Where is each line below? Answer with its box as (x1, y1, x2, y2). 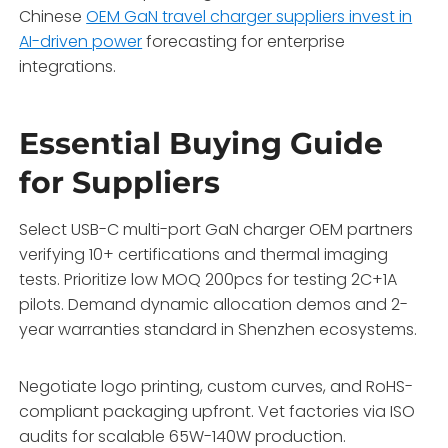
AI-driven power (19, 29, 143, 53)
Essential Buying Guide (19, 124, 384, 162)
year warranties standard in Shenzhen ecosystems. (19, 317, 418, 341)
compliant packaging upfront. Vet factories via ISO (19, 399, 416, 423)
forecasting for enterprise (142, 29, 346, 53)
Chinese (19, 4, 87, 28)
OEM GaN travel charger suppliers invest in (86, 4, 413, 28)
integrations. (19, 54, 117, 78)
